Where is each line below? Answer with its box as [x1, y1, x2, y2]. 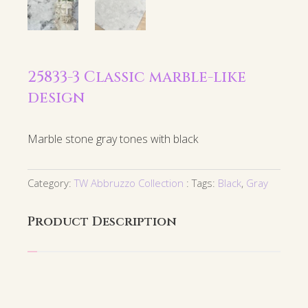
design [27, 88, 85, 109]
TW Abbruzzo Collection [74, 176, 184, 190]
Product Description [27, 213, 177, 231]
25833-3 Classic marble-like [27, 67, 246, 88]
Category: [27, 176, 74, 190]
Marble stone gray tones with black [27, 131, 198, 147]
